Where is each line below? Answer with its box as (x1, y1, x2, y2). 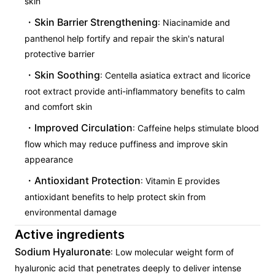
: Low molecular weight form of (110, 247, 234, 257)
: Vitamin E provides (141, 176, 220, 186)
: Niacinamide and (158, 17, 230, 28)
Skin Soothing (34, 69, 100, 81)
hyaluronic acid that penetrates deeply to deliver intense (15, 263, 241, 273)
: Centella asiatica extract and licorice (100, 70, 250, 80)
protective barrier (25, 48, 95, 59)
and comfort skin (25, 101, 92, 112)
